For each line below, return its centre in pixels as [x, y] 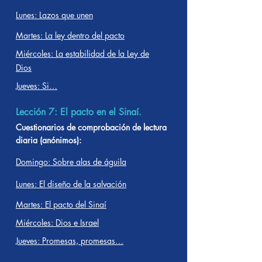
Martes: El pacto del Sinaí [61, 204]
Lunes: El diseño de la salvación [71, 184]
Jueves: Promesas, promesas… [70, 241]
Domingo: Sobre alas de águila [71, 162]
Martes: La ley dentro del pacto [70, 35]
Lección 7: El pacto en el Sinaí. [79, 112]
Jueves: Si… [37, 86]
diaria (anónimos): [49, 140]
